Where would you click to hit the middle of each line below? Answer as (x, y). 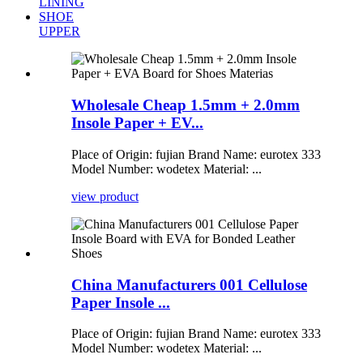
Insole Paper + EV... (137, 123)
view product (105, 196)
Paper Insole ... (121, 302)
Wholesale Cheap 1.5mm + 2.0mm (186, 105)
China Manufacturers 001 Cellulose (189, 284)
